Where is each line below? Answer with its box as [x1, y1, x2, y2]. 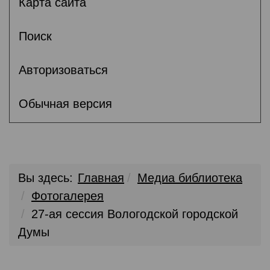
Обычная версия [19, 96, 112, 110]
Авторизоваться [19, 63, 108, 77]
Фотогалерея [31, 189, 104, 202]
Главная [78, 171, 124, 184]
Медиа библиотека [137, 171, 242, 184]
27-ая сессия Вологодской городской [31, 207, 238, 221]
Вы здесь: [18, 171, 73, 184]
